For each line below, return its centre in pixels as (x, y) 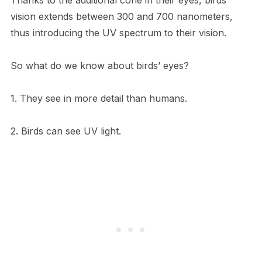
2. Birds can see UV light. (65, 131)
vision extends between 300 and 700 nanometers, (121, 16)
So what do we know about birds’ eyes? (99, 65)
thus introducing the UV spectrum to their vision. (118, 32)
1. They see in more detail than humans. (99, 98)
